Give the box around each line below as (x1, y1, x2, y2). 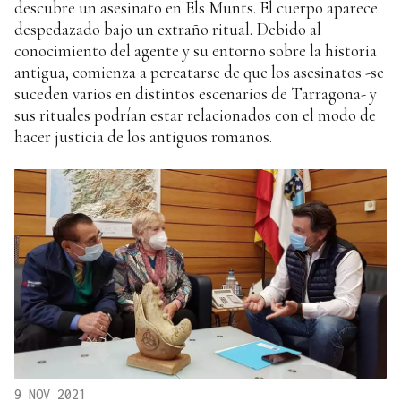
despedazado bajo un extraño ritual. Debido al (14, 19, 321, 40)
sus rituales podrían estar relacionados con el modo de (14, 105, 376, 126)
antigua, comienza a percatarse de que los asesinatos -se (14, 62, 384, 83)
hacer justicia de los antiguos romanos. (14, 126, 272, 148)
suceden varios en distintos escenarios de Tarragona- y (14, 83, 377, 105)
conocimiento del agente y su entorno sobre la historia (14, 40, 377, 62)
